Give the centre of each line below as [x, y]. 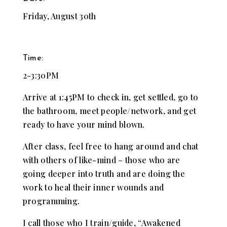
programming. [51, 201]
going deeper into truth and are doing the [104, 173]
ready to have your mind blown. [84, 124]
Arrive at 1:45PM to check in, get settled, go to [110, 97]
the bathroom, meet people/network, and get [109, 110]
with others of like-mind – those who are [101, 160]
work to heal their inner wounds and [93, 187]
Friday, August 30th [59, 16]
